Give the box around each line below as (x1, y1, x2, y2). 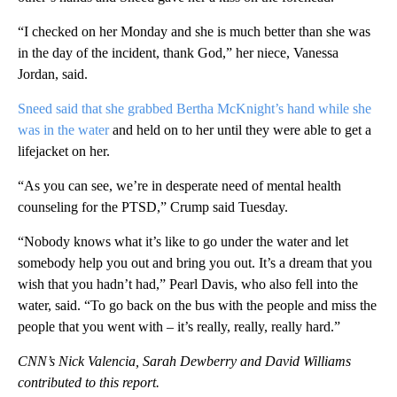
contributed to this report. (18, 374, 160, 390)
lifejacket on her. (18, 143, 110, 159)
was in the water (18, 121, 109, 137)
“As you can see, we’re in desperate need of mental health (18, 177, 341, 193)
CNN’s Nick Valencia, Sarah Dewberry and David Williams (18, 353, 351, 369)
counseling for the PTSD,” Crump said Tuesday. (18, 198, 288, 214)
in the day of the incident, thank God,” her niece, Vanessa (18, 44, 339, 60)
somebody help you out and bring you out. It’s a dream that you (18, 254, 372, 270)
